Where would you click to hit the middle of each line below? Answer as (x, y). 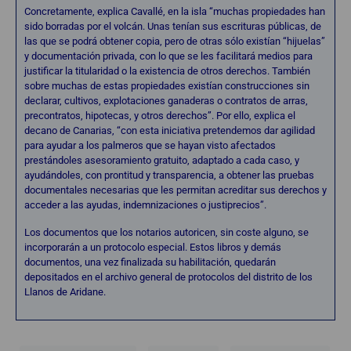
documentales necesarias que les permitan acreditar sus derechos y (175, 190)
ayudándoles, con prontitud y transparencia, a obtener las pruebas (169, 175)
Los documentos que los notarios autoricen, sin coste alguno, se (166, 232)
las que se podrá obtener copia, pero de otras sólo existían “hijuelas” (175, 41)
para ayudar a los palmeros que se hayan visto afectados (150, 145)
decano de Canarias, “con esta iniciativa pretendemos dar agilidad (170, 130)
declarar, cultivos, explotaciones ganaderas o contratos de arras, (166, 100)
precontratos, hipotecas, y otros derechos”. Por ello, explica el (160, 115)
